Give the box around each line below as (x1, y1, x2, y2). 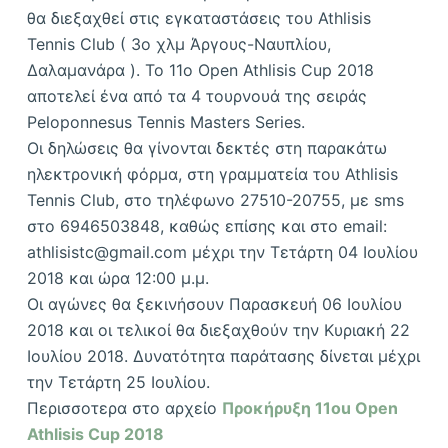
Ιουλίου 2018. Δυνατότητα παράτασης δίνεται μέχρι (26, 345, 420, 366)
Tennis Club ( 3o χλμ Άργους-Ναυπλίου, (26, 33, 331, 54)
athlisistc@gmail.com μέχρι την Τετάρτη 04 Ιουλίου (26, 241, 418, 262)
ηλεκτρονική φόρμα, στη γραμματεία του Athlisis (26, 163, 398, 184)
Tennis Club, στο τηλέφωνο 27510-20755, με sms (26, 189, 404, 210)
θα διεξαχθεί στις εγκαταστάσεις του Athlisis (26, 7, 371, 28)
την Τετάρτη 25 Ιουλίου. (26, 371, 210, 392)
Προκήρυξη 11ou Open (221, 397, 398, 418)
